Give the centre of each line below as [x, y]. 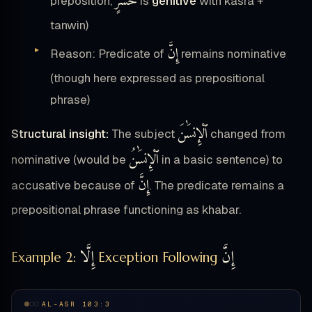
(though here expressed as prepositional [157, 78]
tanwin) [69, 25]
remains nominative [232, 54]
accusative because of [75, 186]
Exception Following [158, 257]
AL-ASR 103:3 [77, 304]
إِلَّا [87, 258]
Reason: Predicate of [109, 54]
